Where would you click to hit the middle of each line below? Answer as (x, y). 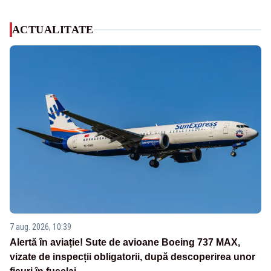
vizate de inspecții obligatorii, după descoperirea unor (132, 256)
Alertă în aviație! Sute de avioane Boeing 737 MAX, (125, 242)
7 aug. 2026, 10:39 (41, 227)
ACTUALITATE (53, 30)
